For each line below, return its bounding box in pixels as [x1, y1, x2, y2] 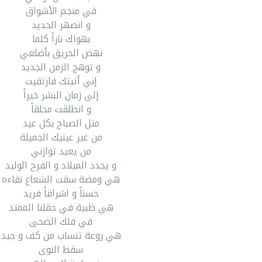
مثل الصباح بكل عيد [22, 114, 99, 132]
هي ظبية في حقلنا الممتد [8, 198, 113, 216]
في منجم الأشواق [25, 2, 96, 20]
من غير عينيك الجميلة [19, 128, 102, 146]
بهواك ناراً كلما [32, 30, 90, 48]
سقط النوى [39, 240, 83, 258]
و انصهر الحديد [31, 16, 91, 34]
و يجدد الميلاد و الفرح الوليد [5, 156, 116, 174]
